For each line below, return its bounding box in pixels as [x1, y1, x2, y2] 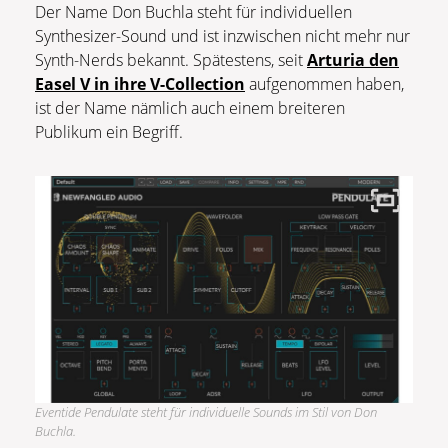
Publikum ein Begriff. [35, 120, 183, 143]
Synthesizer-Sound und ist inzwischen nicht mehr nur [35, 24, 410, 47]
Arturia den [307, 48, 399, 71]
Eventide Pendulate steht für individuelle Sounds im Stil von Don [35, 402, 377, 421]
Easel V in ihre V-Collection [35, 72, 245, 95]
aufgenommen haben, [245, 72, 404, 95]
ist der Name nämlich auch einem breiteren [35, 96, 345, 119]
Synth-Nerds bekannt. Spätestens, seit [35, 48, 307, 71]
